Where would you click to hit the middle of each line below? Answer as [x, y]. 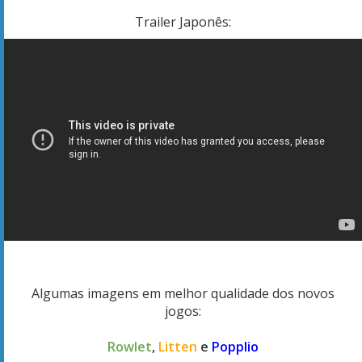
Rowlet [130, 347]
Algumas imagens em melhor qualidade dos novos [183, 294]
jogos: [183, 311]
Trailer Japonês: [183, 21]
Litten [178, 347]
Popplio [235, 347]
